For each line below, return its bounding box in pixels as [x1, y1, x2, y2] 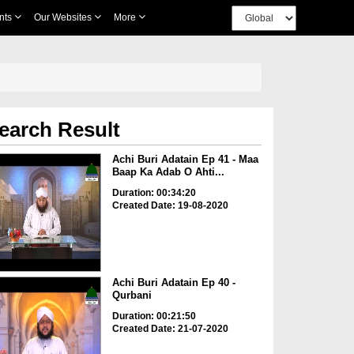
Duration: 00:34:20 [111, 187, 196, 198]
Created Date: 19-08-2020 [111, 200, 228, 211]
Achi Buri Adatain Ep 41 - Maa [111, 153, 258, 165]
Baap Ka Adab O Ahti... [111, 166, 224, 178]
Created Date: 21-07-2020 [111, 323, 228, 335]
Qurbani [111, 289, 152, 302]
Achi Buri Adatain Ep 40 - [111, 277, 235, 289]
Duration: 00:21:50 [111, 311, 196, 322]
